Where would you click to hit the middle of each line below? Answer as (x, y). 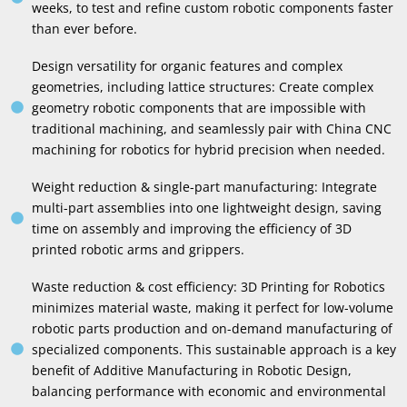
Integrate (349, 186)
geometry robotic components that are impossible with (199, 107)
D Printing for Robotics (316, 286)
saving (362, 207)
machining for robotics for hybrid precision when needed (206, 149)
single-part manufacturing (233, 186)
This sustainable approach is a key (291, 349)
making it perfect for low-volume (294, 307)
